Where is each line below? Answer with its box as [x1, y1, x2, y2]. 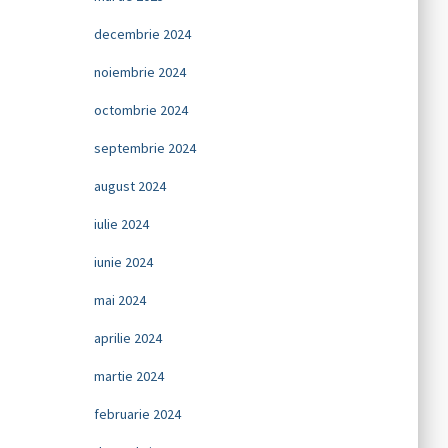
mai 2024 [93, 291, 146, 309]
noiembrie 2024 [93, 63, 186, 81]
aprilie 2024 [93, 329, 162, 347]
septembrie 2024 [93, 139, 196, 157]
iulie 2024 [93, 215, 149, 233]
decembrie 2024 [93, 25, 191, 43]
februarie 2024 [93, 405, 181, 423]
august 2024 [93, 177, 166, 195]
